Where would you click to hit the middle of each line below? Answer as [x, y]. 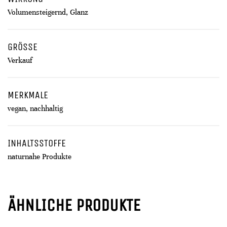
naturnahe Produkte [40, 157]
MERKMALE [28, 95]
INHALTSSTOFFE [37, 143]
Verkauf [20, 60]
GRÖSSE [23, 47]
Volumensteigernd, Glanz [48, 12]
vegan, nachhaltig [35, 108]
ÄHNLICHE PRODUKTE [74, 205]
